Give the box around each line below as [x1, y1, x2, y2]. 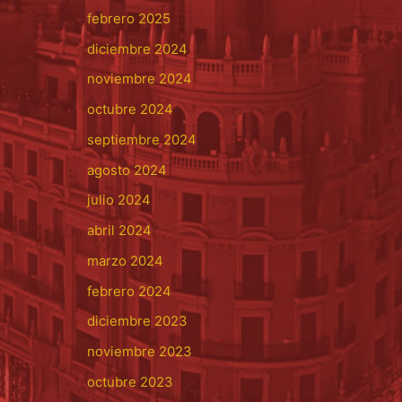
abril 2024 [86, 222, 152, 240]
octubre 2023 [86, 372, 173, 390]
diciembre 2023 [86, 312, 188, 330]
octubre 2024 [86, 100, 173, 118]
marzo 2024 [86, 251, 163, 269]
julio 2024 [86, 191, 151, 209]
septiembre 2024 [86, 130, 197, 148]
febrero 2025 [86, 9, 170, 27]
